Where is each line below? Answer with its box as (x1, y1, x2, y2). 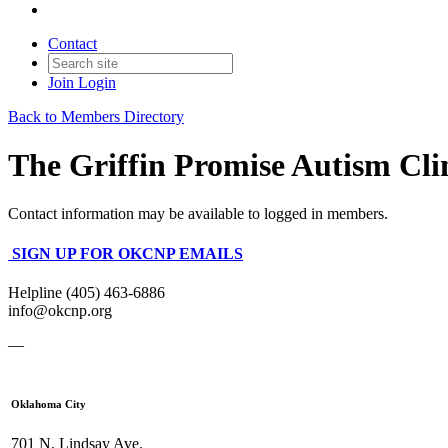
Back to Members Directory (8, 107, 184, 125)
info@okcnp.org (8, 301, 112, 319)
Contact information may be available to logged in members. (8, 205, 388, 223)
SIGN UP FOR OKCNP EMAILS (12, 244, 243, 262)
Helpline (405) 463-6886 (8, 283, 165, 301)
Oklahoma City (11, 397, 86, 410)
